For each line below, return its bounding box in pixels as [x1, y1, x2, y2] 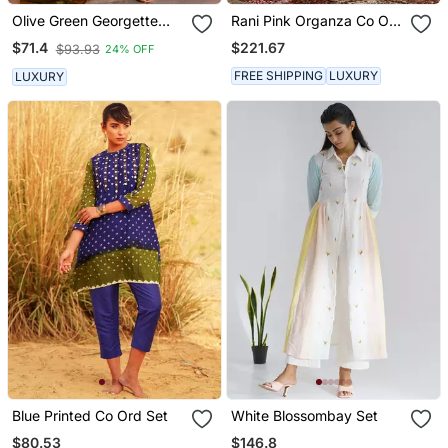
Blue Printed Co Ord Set [11, 406, 168, 424]
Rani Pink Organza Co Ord [231, 11, 404, 29]
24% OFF [104, 42, 155, 57]
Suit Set [11, 28, 63, 46]
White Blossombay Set [231, 406, 379, 424]
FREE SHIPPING [234, 68, 324, 84]
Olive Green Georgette [11, 11, 158, 29]
